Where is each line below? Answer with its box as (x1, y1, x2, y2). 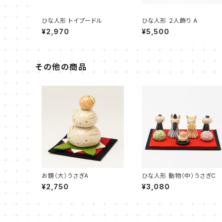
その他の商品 (36, 62, 87, 72)
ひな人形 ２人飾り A (142, 17, 198, 25)
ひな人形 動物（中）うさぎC (142, 172, 217, 180)
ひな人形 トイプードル (42, 17, 103, 25)
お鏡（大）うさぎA (42, 172, 89, 180)
